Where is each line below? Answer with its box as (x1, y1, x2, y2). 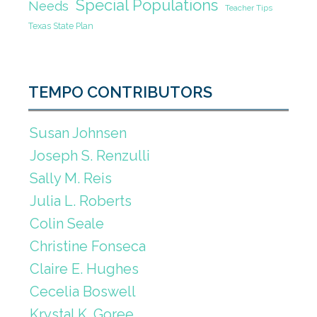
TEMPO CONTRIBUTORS (28, 83, 212, 102)
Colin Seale (30, 214, 104, 232)
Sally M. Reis (30, 169, 112, 187)
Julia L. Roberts (30, 192, 132, 209)
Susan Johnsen (30, 124, 127, 142)
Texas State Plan (28, 21, 93, 32)
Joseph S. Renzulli (30, 146, 150, 164)
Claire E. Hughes (30, 260, 139, 277)
